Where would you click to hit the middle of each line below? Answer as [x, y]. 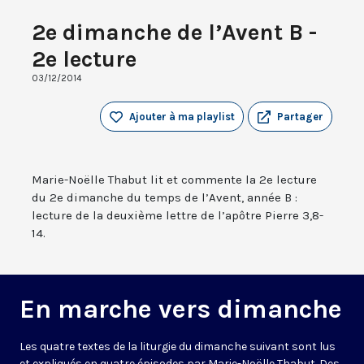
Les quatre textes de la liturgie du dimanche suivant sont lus [178, 347]
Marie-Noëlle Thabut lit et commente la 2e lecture [174, 180]
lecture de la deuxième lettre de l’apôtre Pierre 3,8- [178, 216]
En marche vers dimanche [181, 310]
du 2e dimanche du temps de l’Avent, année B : [165, 198]
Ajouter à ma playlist [182, 117]
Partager [300, 117]
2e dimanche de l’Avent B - [174, 32]
